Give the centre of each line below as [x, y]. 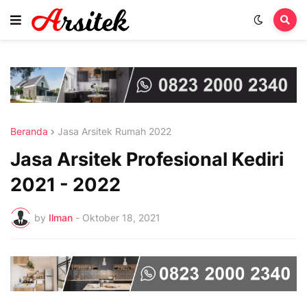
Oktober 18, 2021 [121, 218]
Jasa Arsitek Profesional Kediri [147, 159]
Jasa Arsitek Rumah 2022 [114, 131]
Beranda [29, 131]
